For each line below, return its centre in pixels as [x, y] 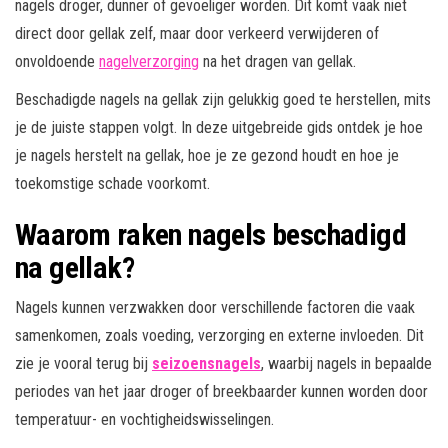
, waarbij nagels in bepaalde [346, 364]
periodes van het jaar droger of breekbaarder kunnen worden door [221, 392]
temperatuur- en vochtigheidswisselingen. [144, 420]
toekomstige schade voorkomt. [112, 184]
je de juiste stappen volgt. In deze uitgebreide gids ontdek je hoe [219, 128]
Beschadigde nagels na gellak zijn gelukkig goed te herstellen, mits [223, 100]
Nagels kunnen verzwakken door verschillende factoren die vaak [215, 308]
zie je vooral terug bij [83, 364]
